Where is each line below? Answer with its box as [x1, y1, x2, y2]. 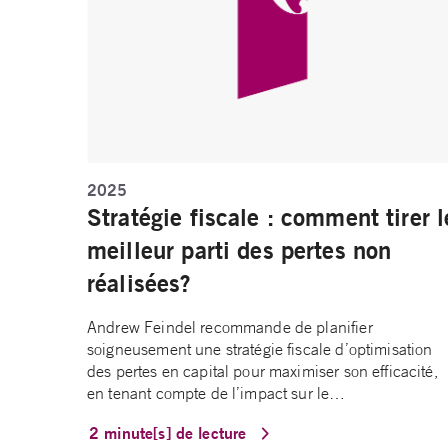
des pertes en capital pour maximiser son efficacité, [87, 361, 438, 382]
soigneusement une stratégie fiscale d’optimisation [87, 339, 433, 360]
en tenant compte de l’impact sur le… [87, 383, 346, 404]
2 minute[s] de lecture [89, 422, 252, 444]
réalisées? [87, 268, 192, 299]
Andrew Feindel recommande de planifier [87, 317, 373, 338]
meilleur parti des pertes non [87, 235, 392, 266]
